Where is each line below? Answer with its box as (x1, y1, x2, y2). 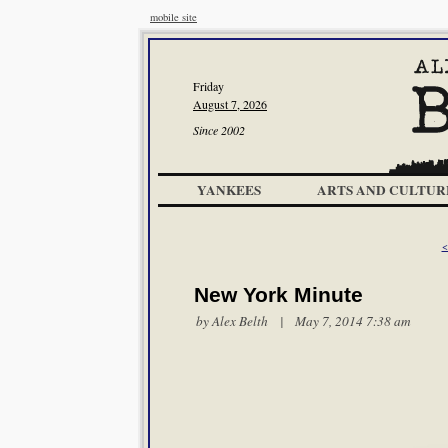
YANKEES (197, 180, 261, 200)
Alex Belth (212, 312, 268, 330)
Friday (193, 78, 224, 94)
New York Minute (194, 283, 363, 307)
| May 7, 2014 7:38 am (268, 312, 411, 330)
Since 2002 (193, 122, 245, 138)
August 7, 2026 (193, 96, 267, 112)
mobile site (150, 10, 197, 24)
